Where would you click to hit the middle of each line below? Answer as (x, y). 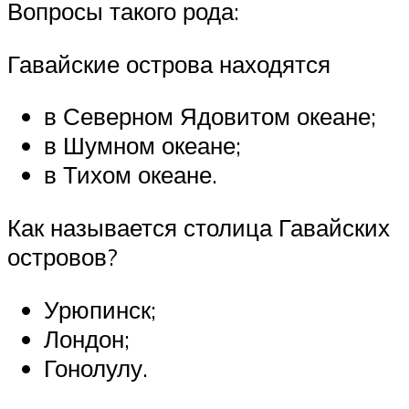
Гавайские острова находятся (169, 63)
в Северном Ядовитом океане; (210, 116)
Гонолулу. (96, 367)
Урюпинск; (100, 309)
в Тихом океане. (131, 175)
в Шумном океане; (142, 146)
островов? (63, 257)
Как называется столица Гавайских (199, 228)
